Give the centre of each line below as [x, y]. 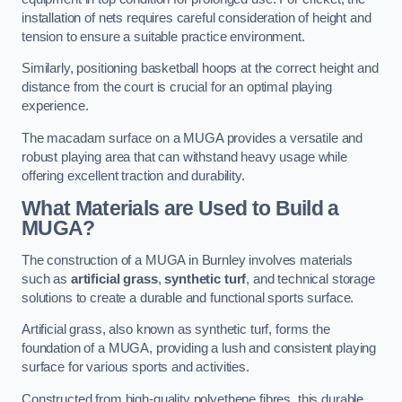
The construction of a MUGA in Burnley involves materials [187, 260]
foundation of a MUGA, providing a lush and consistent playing [199, 349]
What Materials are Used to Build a [180, 209]
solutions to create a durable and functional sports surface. [188, 297]
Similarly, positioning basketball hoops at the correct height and [200, 69]
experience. [57, 106]
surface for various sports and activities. [137, 367]
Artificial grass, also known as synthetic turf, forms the [176, 330]
